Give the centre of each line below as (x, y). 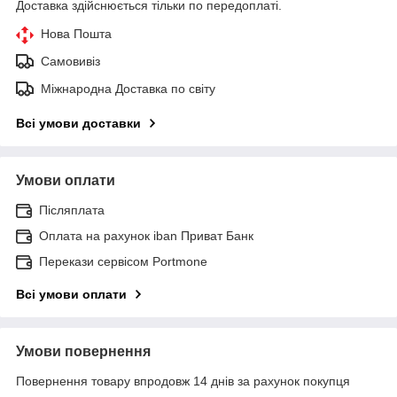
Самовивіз (70, 61)
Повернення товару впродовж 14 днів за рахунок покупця (183, 381)
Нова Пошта (76, 33)
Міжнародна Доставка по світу (128, 88)
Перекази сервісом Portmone (123, 261)
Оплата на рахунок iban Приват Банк (146, 235)
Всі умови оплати (71, 294)
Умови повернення (83, 351)
